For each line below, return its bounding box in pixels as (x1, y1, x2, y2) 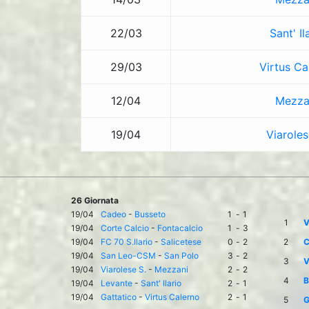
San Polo (164, 250, 199, 261)
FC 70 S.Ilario (101, 237, 152, 247)
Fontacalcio (157, 223, 203, 233)
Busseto (134, 209, 166, 219)
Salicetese (161, 237, 201, 247)
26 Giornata (71, 195, 119, 206)
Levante (101, 278, 132, 288)
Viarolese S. (101, 264, 146, 275)
